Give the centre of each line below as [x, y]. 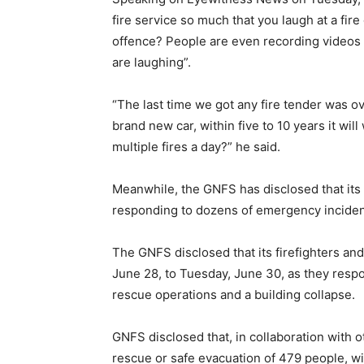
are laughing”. [152, 62]
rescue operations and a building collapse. [234, 294]
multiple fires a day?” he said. [196, 146]
